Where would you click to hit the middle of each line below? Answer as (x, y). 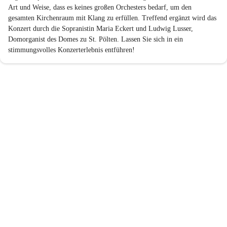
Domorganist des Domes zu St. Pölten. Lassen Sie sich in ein (97, 39)
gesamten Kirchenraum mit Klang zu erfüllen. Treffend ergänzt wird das (113, 18)
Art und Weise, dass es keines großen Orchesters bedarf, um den (101, 7)
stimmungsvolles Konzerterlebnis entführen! (71, 50)
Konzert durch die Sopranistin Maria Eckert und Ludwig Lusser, (102, 29)
